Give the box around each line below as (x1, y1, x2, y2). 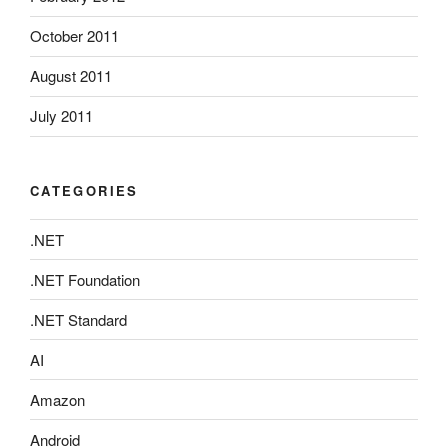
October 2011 (30, 25, 119, 47)
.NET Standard (30, 308, 127, 330)
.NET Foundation (30, 268, 140, 290)
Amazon (30, 388, 85, 410)
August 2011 (30, 65, 112, 87)
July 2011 (30, 105, 93, 127)
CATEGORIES (30, 180, 139, 200)
